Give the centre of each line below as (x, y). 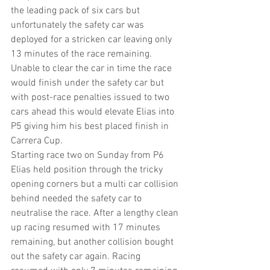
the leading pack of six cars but (77, 11)
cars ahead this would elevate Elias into (94, 112)
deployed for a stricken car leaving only (93, 40)
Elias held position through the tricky (88, 170)
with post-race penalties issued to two (91, 98)
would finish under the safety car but (89, 83)
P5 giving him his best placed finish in (91, 127)
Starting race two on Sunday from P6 (89, 155)
